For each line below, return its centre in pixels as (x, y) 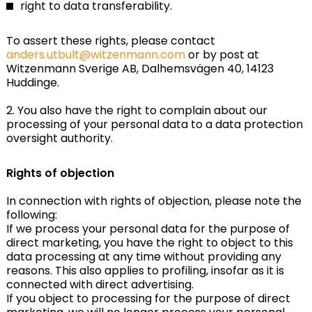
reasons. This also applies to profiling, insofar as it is (145, 271)
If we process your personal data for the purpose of (148, 229)
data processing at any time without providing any (143, 257)
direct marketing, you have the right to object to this (149, 243)
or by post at (222, 55)
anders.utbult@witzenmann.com (95, 55)
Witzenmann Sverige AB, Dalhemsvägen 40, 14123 (140, 69)
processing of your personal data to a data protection (154, 124)
